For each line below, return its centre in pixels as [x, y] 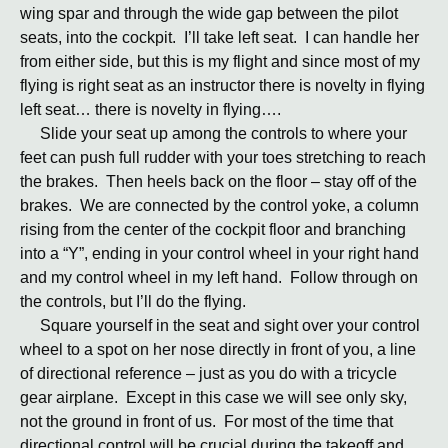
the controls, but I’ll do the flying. [133, 301]
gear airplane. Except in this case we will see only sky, [213, 397]
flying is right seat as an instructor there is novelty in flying [222, 85]
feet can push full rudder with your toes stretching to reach [223, 157]
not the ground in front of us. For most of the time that [206, 421]
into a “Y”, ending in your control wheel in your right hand [219, 253]
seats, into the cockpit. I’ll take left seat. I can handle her [219, 37]
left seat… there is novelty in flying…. [150, 109]
